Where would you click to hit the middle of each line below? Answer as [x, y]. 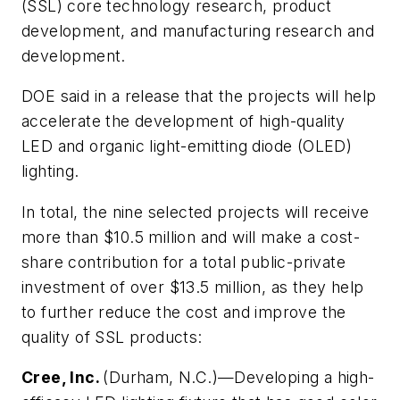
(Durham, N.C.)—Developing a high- [239, 378]
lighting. [50, 171]
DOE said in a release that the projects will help [199, 96]
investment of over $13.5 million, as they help [193, 287]
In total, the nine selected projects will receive [196, 212]
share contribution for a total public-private [183, 262]
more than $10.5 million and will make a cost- [191, 237]
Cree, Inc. [62, 378]
